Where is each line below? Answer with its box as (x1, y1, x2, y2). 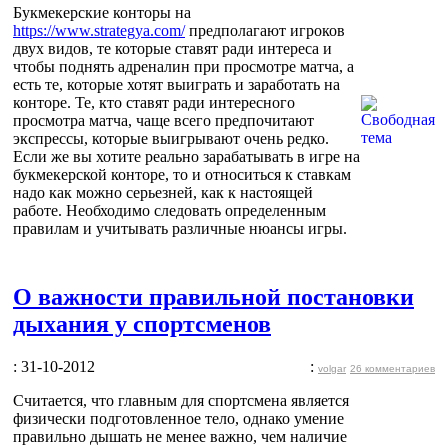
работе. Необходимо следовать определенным (13, 201, 326, 219)
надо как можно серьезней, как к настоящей (13, 183, 313, 201)
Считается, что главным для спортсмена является (13, 391, 349, 409)
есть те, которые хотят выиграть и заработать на (13, 75, 340, 93)
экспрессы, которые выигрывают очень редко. (13, 129, 329, 147)
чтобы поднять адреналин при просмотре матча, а (13, 57, 354, 75)
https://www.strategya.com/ (13, 21, 185, 39)
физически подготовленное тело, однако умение (13, 409, 344, 427)
